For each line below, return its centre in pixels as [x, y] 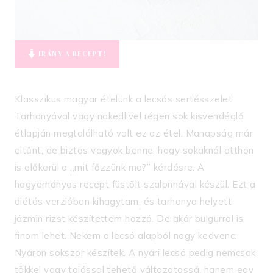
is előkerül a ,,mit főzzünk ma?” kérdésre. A [110, 168]
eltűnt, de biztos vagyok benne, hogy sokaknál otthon [134, 151]
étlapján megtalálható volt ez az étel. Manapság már [134, 133]
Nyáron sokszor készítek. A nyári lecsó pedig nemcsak [135, 253]
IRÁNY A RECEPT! [72, 54]
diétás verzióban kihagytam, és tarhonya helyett [123, 202]
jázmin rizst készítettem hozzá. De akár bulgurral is [129, 219]
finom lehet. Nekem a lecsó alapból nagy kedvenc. [126, 236]
